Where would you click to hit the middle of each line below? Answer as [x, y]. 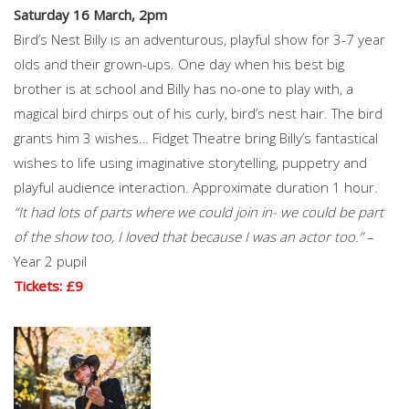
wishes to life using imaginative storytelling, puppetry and [190, 162]
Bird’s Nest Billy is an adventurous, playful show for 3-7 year [199, 39]
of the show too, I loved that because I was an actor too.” [189, 236]
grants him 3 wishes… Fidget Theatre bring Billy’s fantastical [196, 137]
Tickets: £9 [48, 285]
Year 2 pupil [50, 261]
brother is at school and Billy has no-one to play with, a [184, 88]
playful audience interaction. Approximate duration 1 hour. [196, 187]
